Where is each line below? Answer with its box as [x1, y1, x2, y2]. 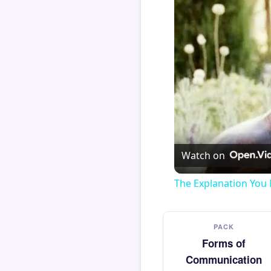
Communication [186, 252, 262, 267]
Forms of [202, 236, 246, 250]
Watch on [181, 148, 225, 162]
